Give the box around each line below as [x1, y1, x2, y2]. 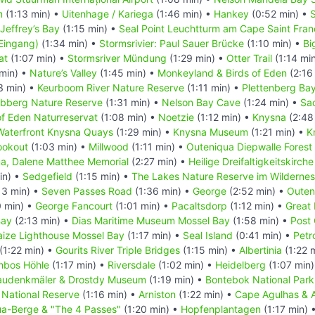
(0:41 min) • [233, 229, 293, 241]
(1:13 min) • [3, 7, 62, 20]
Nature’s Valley [30, 66, 97, 79]
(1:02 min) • [155, 258, 215, 271]
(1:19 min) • [146, 273, 205, 285]
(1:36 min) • [132, 184, 193, 197]
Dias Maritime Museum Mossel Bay [72, 214, 230, 226]
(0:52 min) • [249, 7, 310, 20]
